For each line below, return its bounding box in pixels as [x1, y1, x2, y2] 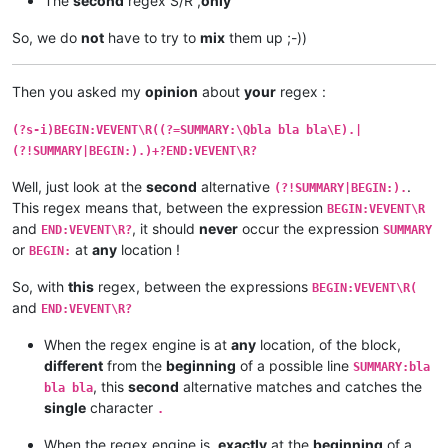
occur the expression [238, 219, 383, 237]
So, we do [12, 28, 81, 46]
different [44, 356, 103, 374]
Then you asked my [12, 82, 145, 100]
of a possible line [236, 356, 353, 374]
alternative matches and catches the [179, 377, 422, 395]
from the [103, 356, 166, 374]
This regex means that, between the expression [12, 198, 327, 216]
